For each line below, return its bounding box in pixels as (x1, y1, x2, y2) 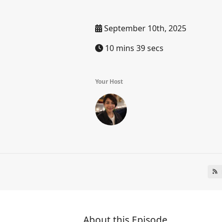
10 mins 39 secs (103, 43, 164, 54)
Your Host (95, 77, 123, 86)
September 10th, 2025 (102, 23, 186, 34)
